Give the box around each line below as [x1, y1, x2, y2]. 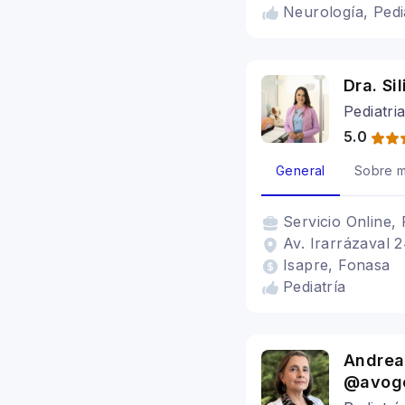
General [276, 163, 325, 178]
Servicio [283, 212, 346, 231]
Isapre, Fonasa [283, 256, 391, 274]
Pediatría [283, 278, 346, 296]
